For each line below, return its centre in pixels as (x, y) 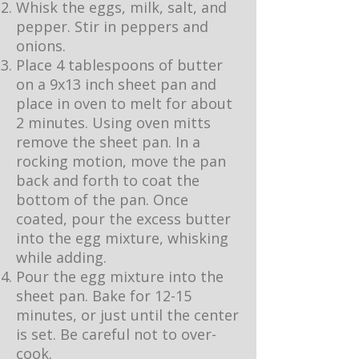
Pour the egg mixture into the (120, 276)
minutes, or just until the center (127, 315)
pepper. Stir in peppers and (112, 26)
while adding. (61, 257)
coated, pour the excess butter (123, 219)
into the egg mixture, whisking (122, 238)
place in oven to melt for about (124, 103)
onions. (41, 46)
